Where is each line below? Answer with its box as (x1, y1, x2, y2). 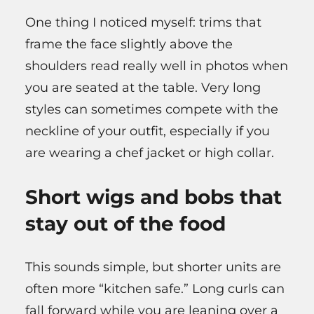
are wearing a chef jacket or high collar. (25, 145, 274, 161)
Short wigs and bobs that (25, 185, 282, 210)
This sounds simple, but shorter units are (25, 259, 281, 275)
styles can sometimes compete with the (25, 102, 278, 118)
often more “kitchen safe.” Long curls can (25, 281, 285, 297)
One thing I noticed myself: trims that (25, 15, 261, 31)
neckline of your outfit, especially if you (25, 123, 270, 139)
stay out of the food (25, 212, 226, 236)
